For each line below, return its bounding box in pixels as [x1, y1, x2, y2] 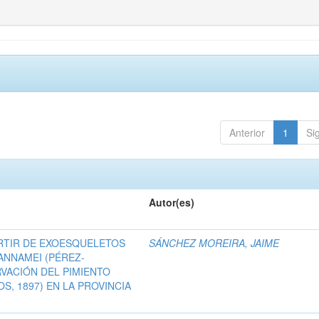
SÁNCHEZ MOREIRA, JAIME [149, 236, 280, 251]
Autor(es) [149, 195, 195, 210]
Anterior [229, 125, 265, 140]
